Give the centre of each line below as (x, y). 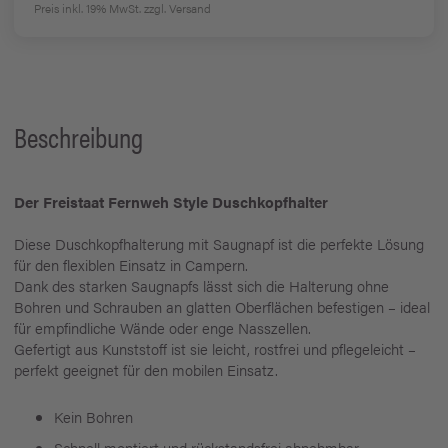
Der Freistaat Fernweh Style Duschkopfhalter (171, 201)
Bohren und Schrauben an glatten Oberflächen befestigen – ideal (222, 306)
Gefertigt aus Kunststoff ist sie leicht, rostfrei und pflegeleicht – (215, 348)
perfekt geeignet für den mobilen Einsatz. (146, 369)
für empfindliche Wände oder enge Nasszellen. (162, 327)
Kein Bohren (95, 416)
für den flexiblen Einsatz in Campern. (131, 264)
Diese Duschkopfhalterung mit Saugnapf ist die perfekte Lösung (219, 243)
